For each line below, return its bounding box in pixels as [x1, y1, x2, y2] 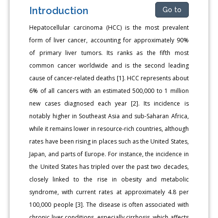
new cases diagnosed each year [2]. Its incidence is [29, 99, 189, 108]
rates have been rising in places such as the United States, [29, 137, 189, 145]
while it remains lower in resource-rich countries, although [29, 124, 189, 133]
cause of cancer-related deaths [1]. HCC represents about [29, 73, 189, 82]
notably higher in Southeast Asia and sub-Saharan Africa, [29, 111, 189, 120]
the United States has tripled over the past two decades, [29, 162, 189, 171]
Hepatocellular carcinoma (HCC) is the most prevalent [29, 23, 189, 32]
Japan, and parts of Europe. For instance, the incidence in [29, 149, 189, 158]
